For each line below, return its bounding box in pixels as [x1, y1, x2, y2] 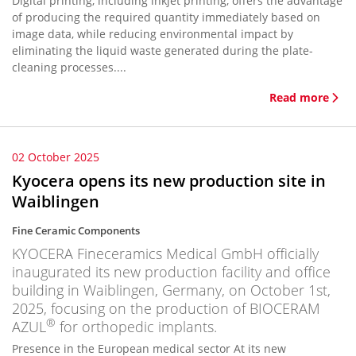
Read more [269, 90, 329, 105]
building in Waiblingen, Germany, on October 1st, [12, 281, 331, 300]
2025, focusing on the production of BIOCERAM [12, 299, 320, 318]
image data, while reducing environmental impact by [12, 26, 293, 41]
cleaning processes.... [12, 60, 126, 75]
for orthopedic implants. [56, 317, 217, 336]
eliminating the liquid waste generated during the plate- [12, 43, 313, 58]
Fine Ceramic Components [12, 223, 140, 238]
